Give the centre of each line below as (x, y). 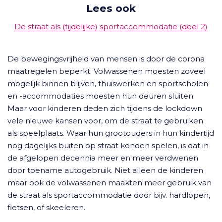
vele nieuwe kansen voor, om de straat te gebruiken (105, 121)
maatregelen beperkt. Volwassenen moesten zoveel (107, 71)
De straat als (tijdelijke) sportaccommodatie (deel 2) (111, 27)
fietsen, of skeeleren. (46, 207)
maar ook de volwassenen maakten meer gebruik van (110, 183)
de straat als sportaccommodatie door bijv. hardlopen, (109, 195)
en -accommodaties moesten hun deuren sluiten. (101, 96)
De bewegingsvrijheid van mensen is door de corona (106, 59)
